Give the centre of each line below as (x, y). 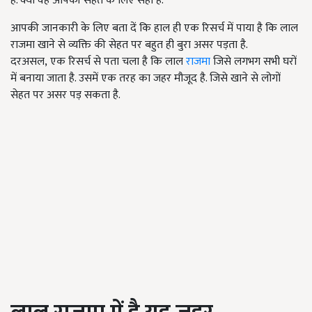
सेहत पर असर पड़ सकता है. (65, 95)
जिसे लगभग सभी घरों (253, 62)
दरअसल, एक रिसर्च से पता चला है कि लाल (98, 62)
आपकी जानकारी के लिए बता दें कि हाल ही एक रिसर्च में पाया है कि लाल (154, 29)
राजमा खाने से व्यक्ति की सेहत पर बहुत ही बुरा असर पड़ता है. (129, 45)
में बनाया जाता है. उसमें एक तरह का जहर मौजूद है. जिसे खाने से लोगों (146, 79)
